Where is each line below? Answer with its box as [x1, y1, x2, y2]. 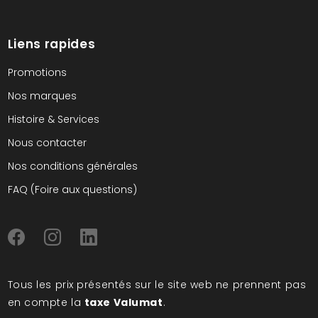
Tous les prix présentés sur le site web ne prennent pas [7, 278, 307, 292]
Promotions [7, 65, 67, 79]
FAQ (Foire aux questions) [7, 182, 137, 197]
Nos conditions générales [7, 159, 138, 173]
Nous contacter [7, 136, 87, 150]
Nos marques [7, 89, 77, 103]
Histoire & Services [7, 112, 99, 126]
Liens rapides [7, 35, 96, 53]
